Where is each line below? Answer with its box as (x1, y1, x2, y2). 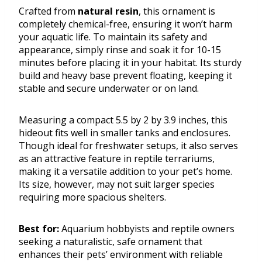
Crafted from (19, 5, 78, 18)
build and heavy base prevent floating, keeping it (19, 69, 232, 82)
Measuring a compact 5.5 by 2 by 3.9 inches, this (19, 113, 227, 127)
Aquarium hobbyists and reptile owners (59, 222, 235, 236)
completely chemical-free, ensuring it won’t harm (19, 18, 232, 31)
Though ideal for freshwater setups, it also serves (19, 139, 238, 153)
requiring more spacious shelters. (19, 191, 166, 204)
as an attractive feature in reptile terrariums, (19, 152, 215, 166)
